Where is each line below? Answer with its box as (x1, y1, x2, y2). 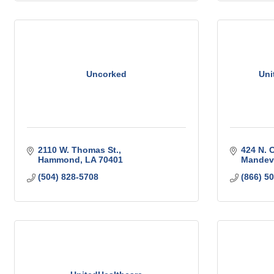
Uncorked (86, 68, 127, 79)
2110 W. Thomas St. (37, 145, 119, 155)
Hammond (37, 155, 80, 165)
